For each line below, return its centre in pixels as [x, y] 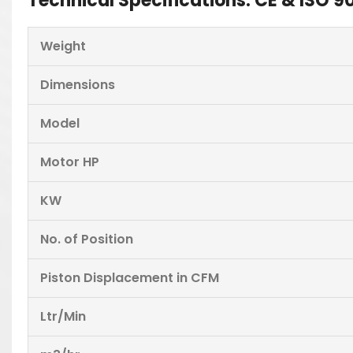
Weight [63, 46]
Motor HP [70, 162]
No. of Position [87, 239]
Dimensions [78, 85]
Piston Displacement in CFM [130, 278]
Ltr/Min [63, 316]
